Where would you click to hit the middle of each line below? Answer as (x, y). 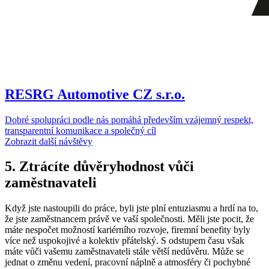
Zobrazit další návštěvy (49, 141)
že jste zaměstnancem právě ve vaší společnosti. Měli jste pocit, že (129, 219)
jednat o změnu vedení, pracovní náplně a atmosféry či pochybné (128, 262)
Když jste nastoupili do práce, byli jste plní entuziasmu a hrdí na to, (131, 208)
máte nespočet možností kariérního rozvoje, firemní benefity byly (128, 230)
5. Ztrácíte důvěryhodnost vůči (99, 167)
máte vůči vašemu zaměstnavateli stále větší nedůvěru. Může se (124, 252)
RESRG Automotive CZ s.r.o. (95, 94)
